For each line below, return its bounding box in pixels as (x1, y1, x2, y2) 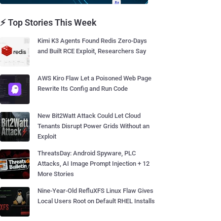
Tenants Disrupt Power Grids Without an (37, 122, 149, 130)
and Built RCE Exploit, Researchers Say (37, 47, 146, 55)
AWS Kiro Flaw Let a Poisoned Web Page (37, 74, 151, 82)
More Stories (37, 170, 74, 178)
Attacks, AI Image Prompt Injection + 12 (37, 160, 149, 167)
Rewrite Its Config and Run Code (37, 85, 128, 92)
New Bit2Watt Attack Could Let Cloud (37, 112, 141, 119)
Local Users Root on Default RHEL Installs (37, 197, 155, 205)
